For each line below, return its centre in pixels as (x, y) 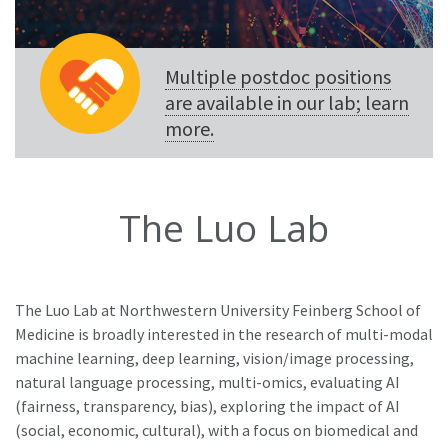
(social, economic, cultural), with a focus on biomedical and (216, 430)
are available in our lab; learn (287, 102)
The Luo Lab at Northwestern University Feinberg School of (218, 310)
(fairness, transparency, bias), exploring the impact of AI (207, 406)
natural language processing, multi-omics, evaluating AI (207, 382)
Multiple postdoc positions (278, 76)
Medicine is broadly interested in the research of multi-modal (224, 334)
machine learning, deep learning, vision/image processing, (214, 358)
